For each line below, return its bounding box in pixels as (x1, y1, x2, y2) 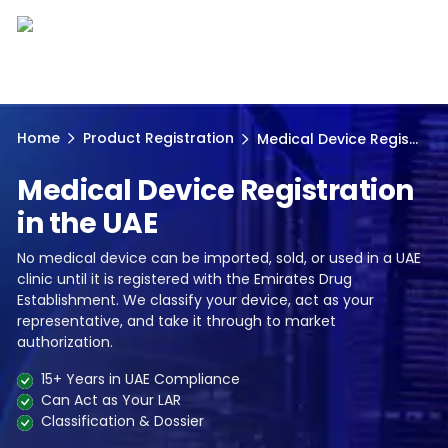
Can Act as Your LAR (41, 390, 181, 410)
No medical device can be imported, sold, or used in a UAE (17, 248, 421, 268)
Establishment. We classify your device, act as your (17, 290, 374, 310)
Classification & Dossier (41, 411, 204, 431)
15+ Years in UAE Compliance (41, 369, 240, 389)
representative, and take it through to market (17, 311, 336, 331)
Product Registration (83, 128, 234, 148)
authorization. (17, 332, 113, 352)
